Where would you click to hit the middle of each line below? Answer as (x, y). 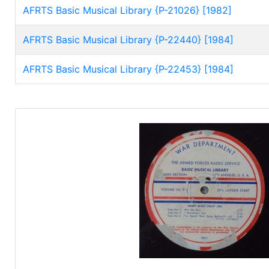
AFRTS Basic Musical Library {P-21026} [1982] (127, 10)
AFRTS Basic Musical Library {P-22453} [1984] (128, 69)
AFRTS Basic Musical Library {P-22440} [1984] (128, 40)
